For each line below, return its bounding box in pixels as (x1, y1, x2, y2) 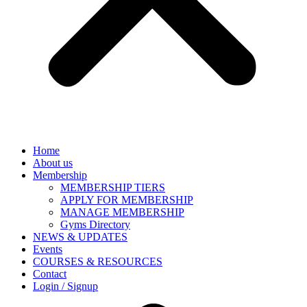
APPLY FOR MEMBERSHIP (60, 193, 193, 206)
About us (33, 156, 73, 169)
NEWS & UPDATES (33, 230, 127, 243)
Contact (33, 267, 66, 280)
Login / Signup (33, 280, 98, 292)
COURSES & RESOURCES (33, 255, 162, 267)
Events (33, 243, 62, 255)
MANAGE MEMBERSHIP (60, 206, 184, 218)
